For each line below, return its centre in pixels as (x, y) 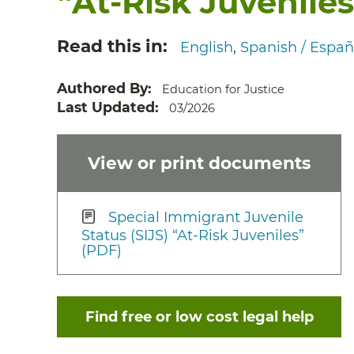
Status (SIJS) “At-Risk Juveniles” (193, 236)
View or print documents (199, 163)
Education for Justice (223, 89)
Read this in (110, 45)
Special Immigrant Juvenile (206, 217)
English (206, 47)
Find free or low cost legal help (199, 316)
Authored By (102, 88)
